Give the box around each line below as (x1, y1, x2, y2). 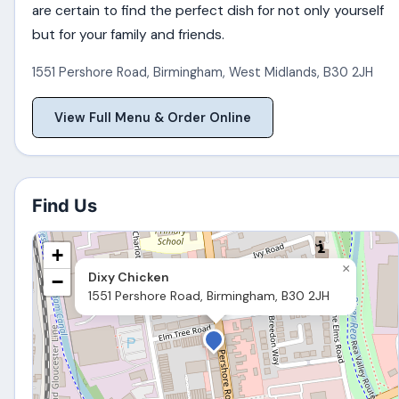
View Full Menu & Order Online (54, 109, 252, 126)
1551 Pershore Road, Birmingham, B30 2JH (88, 288, 330, 305)
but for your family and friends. (32, 25, 225, 44)
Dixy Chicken (88, 269, 170, 286)
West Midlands (229, 63, 318, 80)
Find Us (32, 195, 98, 217)
